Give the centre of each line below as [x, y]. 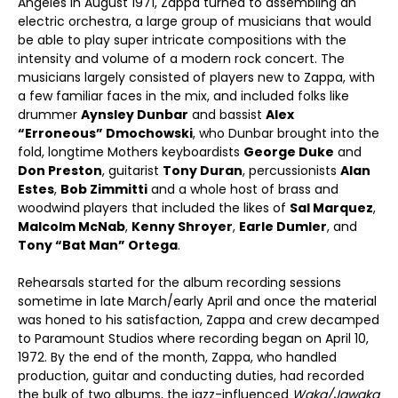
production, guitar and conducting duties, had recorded [191, 376]
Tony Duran [203, 171]
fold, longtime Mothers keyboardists [131, 152]
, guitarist [132, 171]
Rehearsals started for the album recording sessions [179, 283]
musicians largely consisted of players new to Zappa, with [196, 77]
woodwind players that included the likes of [154, 208]
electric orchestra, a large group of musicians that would [195, 21]
